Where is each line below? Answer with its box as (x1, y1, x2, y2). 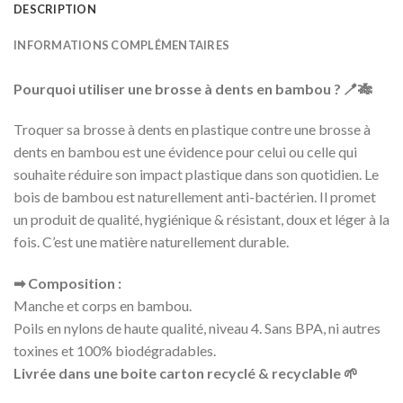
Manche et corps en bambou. (13, 297, 192, 315)
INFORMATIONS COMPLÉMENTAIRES (13, 37, 230, 52)
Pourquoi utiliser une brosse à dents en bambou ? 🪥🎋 (13, 79, 372, 97)
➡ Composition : (13, 274, 121, 292)
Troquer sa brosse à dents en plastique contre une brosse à (13, 121, 371, 139)
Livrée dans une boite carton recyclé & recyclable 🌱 (13, 364, 358, 382)
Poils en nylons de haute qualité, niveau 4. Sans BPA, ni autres (13, 319, 381, 337)
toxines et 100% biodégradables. (13, 342, 216, 360)
